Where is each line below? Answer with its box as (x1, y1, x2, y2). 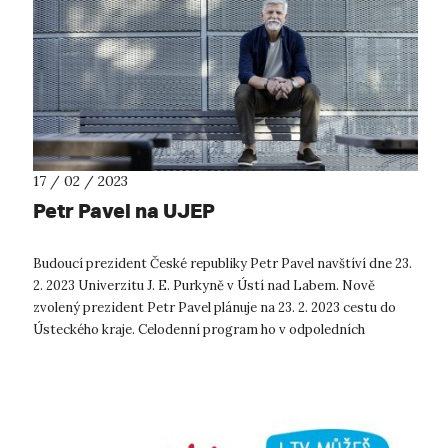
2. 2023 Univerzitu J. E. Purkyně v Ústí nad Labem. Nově (33, 276, 375, 294)
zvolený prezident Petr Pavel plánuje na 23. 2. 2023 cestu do (33, 298, 396, 316)
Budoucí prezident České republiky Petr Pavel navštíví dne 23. (33, 254, 412, 272)
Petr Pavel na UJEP (33, 197, 215, 223)
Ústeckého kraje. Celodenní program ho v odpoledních (33, 320, 365, 338)
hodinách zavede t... (33, 342, 153, 360)
